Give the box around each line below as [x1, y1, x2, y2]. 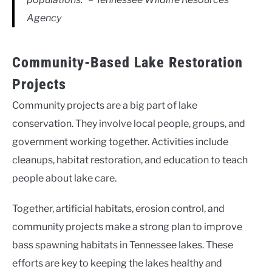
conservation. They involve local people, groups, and [12, 117, 245, 129]
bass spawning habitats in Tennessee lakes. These [12, 239, 233, 251]
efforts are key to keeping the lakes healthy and [12, 257, 222, 269]
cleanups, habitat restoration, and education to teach [12, 154, 248, 166]
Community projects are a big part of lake [12, 99, 197, 111]
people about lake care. [12, 172, 117, 184]
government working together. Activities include [12, 135, 228, 148]
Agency [27, 12, 61, 24]
